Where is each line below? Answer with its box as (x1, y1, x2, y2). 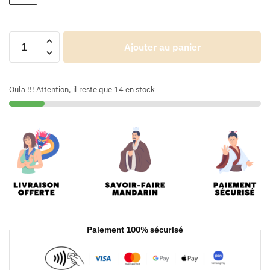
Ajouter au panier (124, 40, 201, 53)
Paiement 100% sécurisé (87, 224, 183, 236)
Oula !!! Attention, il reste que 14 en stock (9, 84, 155, 95)
